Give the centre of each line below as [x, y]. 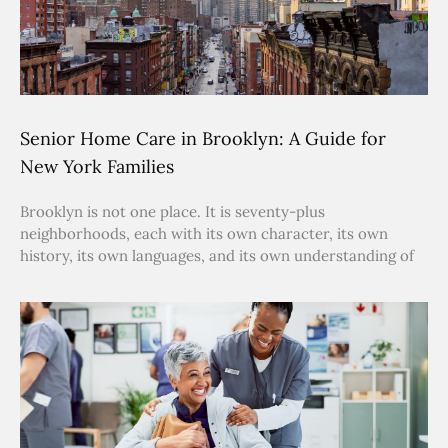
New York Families [97, 167]
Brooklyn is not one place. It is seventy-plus [172, 212]
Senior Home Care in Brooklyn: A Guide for [203, 139]
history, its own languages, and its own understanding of [217, 256]
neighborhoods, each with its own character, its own [204, 234]
